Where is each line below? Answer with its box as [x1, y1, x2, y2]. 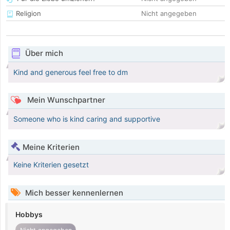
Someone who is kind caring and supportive [13, 114, 160, 124]
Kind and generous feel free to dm [13, 68, 128, 77]
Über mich [25, 48, 63, 59]
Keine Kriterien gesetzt [13, 160, 89, 169]
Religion [14, 9, 41, 18]
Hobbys [15, 210, 43, 219]
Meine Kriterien [23, 142, 80, 152]
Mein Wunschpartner [25, 95, 105, 105]
